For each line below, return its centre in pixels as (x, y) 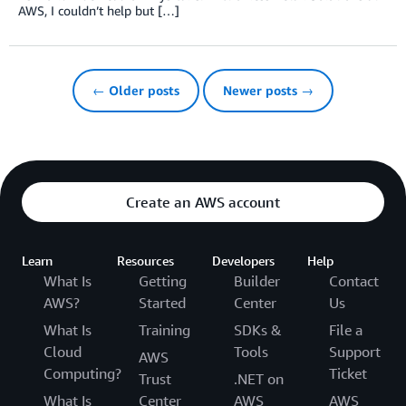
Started (162, 302)
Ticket (348, 373)
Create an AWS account (203, 202)
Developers (243, 260)
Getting (163, 280)
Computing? (82, 373)
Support (355, 351)
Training (164, 329)
